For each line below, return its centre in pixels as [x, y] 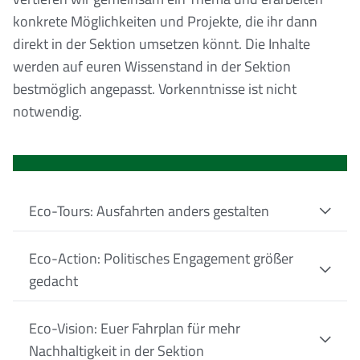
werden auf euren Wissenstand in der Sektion [152, 66]
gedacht [53, 280]
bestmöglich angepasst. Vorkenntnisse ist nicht [155, 88]
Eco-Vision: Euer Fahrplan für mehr [135, 328]
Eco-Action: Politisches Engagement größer [161, 258]
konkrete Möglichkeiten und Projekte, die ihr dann [165, 21]
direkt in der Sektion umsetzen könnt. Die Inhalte [162, 43]
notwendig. [47, 111]
